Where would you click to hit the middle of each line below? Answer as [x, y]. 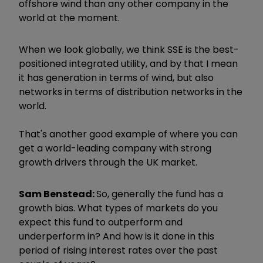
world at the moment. [69, 18]
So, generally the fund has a [160, 194]
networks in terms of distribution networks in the [131, 92]
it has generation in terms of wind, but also [116, 77]
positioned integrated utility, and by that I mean [128, 63]
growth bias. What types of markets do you [118, 208]
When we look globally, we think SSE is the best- [129, 49]
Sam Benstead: [58, 194]
